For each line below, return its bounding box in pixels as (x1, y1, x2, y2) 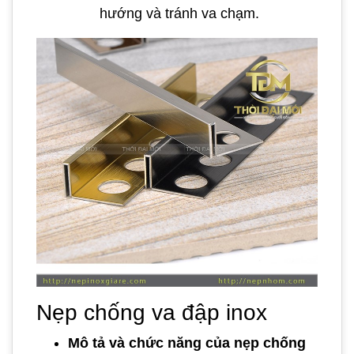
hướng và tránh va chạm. (100, 6, 259, 22)
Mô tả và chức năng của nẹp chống (68, 335, 306, 352)
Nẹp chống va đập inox (36, 300, 267, 326)
